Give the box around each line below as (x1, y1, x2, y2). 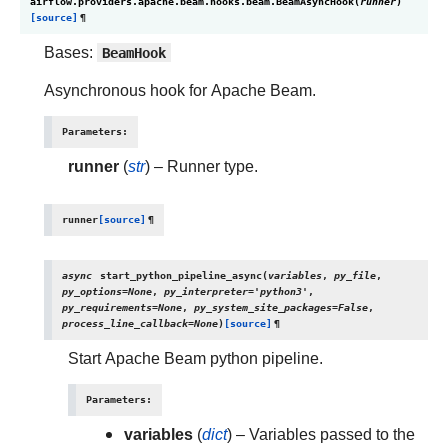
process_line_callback (62, 317, 188, 330)
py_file (334, 269, 376, 282)
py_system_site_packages (194, 301, 332, 314)
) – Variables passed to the (227, 425, 415, 444)
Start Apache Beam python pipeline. (68, 349, 323, 368)
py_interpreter (164, 285, 248, 298)
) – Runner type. (145, 157, 258, 176)
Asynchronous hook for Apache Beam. (44, 81, 316, 100)
